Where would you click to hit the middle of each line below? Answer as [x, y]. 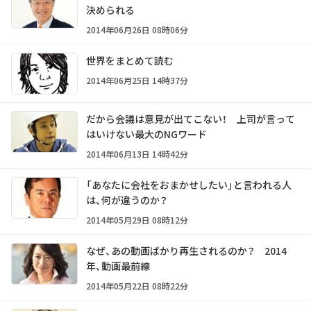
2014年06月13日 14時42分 [137, 153]
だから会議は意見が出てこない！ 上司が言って [191, 118]
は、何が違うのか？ [127, 200]
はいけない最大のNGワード [146, 134]
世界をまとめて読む [130, 60]
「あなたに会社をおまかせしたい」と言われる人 [189, 184]
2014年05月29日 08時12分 [137, 219]
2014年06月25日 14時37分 [137, 80]
